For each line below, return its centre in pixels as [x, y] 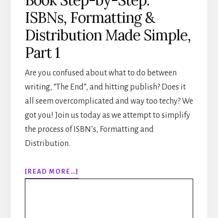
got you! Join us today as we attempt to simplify [107, 115]
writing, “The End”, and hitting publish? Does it [105, 87]
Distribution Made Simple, [108, 35]
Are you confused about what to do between [100, 73]
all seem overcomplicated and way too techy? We [109, 101]
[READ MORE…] [52, 172]
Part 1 [42, 52]
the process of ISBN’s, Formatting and [89, 129]
